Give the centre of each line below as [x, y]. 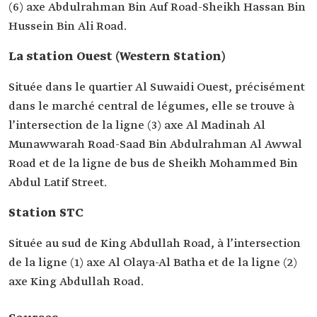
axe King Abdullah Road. [76, 282]
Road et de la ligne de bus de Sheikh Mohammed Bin [153, 164]
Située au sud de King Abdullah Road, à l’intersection [155, 244]
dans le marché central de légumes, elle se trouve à [151, 106]
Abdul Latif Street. [58, 183]
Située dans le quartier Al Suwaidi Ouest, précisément [157, 87]
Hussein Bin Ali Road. [68, 27]
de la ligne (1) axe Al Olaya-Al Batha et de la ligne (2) [153, 263]
